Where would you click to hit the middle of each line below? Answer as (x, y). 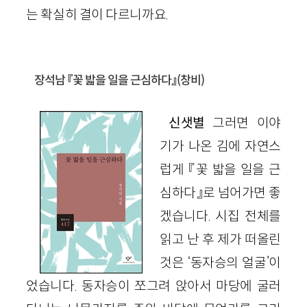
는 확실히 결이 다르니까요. (97, 14)
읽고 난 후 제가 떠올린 (220, 239)
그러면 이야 (247, 122)
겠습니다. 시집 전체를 (220, 216)
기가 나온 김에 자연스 (220, 146)
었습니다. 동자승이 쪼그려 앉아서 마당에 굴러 (153, 285)
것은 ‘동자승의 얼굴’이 (220, 262)
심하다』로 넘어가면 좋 (220, 192)
